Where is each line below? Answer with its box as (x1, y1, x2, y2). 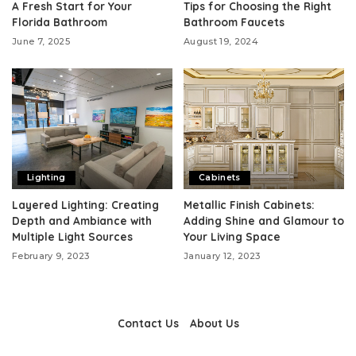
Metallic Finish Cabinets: (184, 197, 315, 211)
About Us (189, 315, 239, 330)
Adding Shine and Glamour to (184, 213, 344, 227)
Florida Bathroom (12, 15, 107, 29)
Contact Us (117, 315, 179, 330)
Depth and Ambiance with (12, 213, 152, 227)
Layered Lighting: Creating (12, 197, 159, 211)
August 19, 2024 (184, 36, 259, 48)
